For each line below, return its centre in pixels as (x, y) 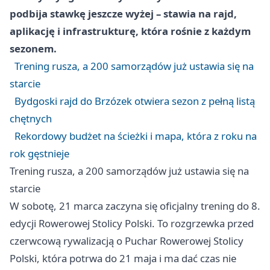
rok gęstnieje (39, 153)
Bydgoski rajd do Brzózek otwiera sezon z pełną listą (135, 101)
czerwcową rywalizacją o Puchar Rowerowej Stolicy (127, 241)
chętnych (31, 118)
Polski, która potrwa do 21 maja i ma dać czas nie (123, 258)
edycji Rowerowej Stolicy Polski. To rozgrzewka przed (132, 223)
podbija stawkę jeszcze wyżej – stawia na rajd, (123, 14)
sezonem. (33, 49)
